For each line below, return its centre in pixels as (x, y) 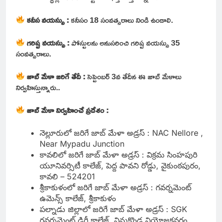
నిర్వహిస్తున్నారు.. (38, 87)
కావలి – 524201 (67, 176)
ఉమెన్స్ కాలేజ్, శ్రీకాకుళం (79, 198)
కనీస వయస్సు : (47, 20)
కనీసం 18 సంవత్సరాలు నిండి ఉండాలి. (122, 20)
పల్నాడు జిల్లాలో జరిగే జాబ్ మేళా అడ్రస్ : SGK (113, 209)
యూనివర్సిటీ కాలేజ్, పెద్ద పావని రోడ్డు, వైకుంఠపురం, (120, 165)
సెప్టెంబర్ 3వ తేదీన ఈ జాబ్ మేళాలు (135, 76)
